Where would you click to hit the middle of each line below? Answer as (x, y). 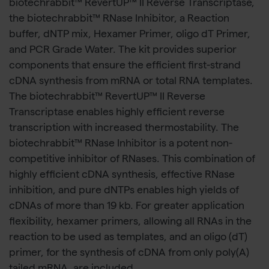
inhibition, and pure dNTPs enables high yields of (124, 192)
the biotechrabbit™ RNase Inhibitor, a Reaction (119, 20)
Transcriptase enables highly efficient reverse (117, 113)
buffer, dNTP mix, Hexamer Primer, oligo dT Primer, (130, 35)
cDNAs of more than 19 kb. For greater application (127, 207)
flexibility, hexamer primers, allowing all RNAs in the (130, 223)
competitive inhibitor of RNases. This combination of (132, 160)
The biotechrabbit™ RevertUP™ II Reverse (107, 98)
